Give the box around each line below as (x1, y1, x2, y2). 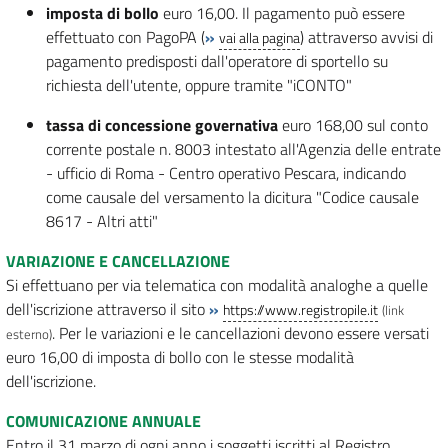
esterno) (6, 324, 52, 345)
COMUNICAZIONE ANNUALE (6, 409, 201, 434)
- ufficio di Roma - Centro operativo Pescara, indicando (46, 161, 406, 186)
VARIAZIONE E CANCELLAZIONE (6, 249, 230, 274)
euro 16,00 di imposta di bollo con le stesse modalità (6, 345, 354, 370)
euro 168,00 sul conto (278, 113, 428, 138)
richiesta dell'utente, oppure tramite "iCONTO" (46, 73, 352, 98)
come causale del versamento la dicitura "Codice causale (46, 185, 419, 210)
